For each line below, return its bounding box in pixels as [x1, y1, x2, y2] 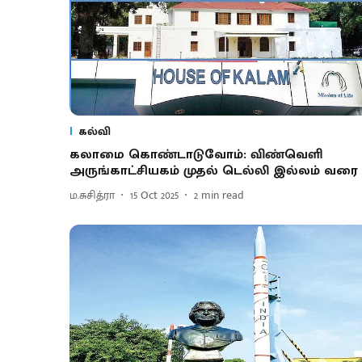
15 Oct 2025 [130, 186, 179, 205]
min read [201, 186, 244, 205]
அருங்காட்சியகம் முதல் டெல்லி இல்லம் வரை [69, 159, 358, 182]
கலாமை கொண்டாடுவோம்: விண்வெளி [69, 143, 322, 166]
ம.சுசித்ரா [69, 186, 115, 205]
